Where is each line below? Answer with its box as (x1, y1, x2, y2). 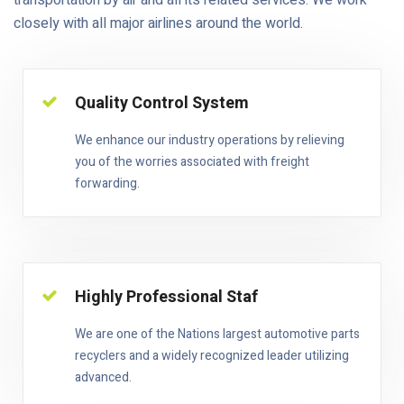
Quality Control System (75, 91, 249, 115)
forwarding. (75, 174, 140, 193)
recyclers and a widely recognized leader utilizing (75, 346, 349, 365)
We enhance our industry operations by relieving (75, 131, 344, 150)
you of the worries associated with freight (75, 152, 309, 171)
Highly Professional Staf (75, 285, 258, 309)
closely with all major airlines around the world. (14, 13, 303, 34)
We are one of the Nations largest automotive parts (75, 325, 360, 344)
